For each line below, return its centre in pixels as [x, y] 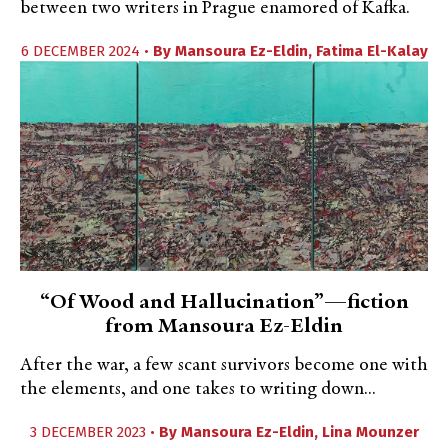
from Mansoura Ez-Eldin [224, 327]
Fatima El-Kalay [371, 51]
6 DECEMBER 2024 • [86, 51]
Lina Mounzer [370, 432]
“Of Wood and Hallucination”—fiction [224, 303]
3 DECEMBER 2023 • [94, 432]
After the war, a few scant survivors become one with [224, 365]
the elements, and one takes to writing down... [198, 389]
